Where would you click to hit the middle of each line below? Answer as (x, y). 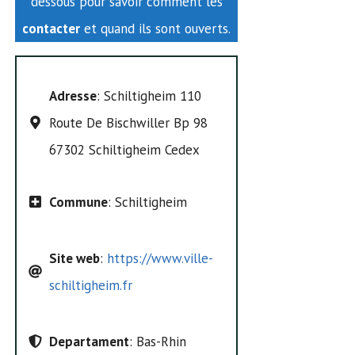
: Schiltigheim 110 (149, 95)
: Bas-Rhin (157, 341)
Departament (89, 341)
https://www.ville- (160, 258)
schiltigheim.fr (90, 285)
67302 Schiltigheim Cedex (124, 149)
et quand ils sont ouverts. (156, 28)
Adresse (73, 95)
